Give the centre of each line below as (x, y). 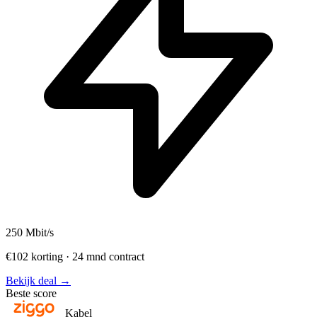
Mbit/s (38, 232)
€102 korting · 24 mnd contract (75, 256)
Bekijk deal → (38, 280)
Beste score (31, 293)
